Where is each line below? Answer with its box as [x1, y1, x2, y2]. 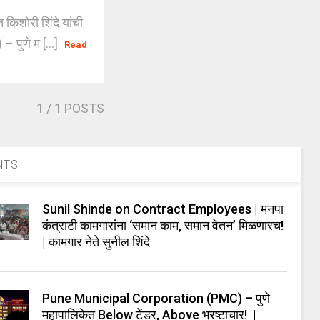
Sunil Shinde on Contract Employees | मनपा [42, 201, 284, 216]
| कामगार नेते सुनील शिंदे [42, 234, 151, 249]
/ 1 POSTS [44, 101, 105, 116]
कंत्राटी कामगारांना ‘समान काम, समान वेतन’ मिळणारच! [42, 218, 284, 233]
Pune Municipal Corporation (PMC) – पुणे [42, 291, 271, 306]
